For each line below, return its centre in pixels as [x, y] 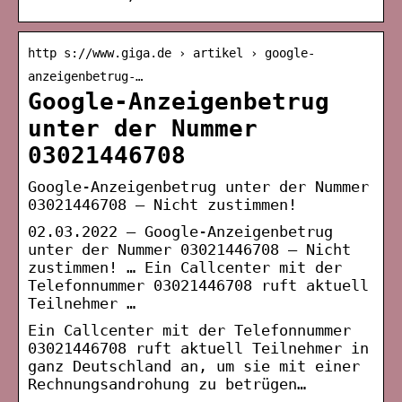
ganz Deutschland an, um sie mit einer [194, 366]
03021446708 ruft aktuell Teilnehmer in [198, 348]
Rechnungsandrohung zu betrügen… [167, 384]
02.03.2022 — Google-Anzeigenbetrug [180, 231]
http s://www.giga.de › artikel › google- [171, 52]
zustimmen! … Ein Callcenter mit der [185, 267]
